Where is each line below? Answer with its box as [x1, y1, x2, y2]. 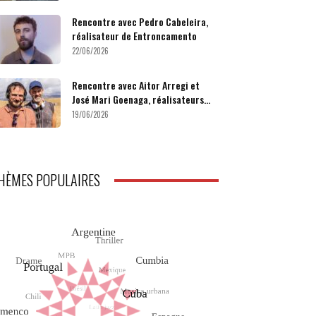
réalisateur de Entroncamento [72, 28, 197, 44]
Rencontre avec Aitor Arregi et [72, 78, 200, 93]
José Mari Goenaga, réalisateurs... [72, 92, 210, 107]
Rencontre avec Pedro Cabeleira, [72, 14, 208, 30]
